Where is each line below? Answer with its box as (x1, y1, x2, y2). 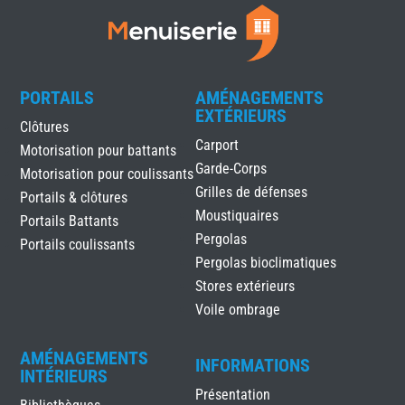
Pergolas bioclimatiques (194, 254, 336, 272)
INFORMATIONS (194, 354, 310, 377)
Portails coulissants (20, 236, 136, 254)
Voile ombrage (194, 301, 280, 319)
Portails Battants (20, 212, 119, 231)
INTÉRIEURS (20, 365, 108, 388)
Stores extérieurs (194, 278, 295, 296)
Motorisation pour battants (20, 142, 177, 160)
